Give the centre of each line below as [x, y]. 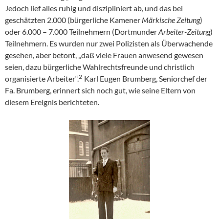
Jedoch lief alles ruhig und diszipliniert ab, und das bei [94, 8]
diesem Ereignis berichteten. [52, 102]
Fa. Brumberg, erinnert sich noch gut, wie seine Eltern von [100, 90]
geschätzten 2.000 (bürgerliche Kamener [73, 20]
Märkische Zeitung [171, 20]
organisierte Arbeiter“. [42, 79]
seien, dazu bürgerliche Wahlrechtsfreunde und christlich [100, 67]
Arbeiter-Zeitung [184, 32]
